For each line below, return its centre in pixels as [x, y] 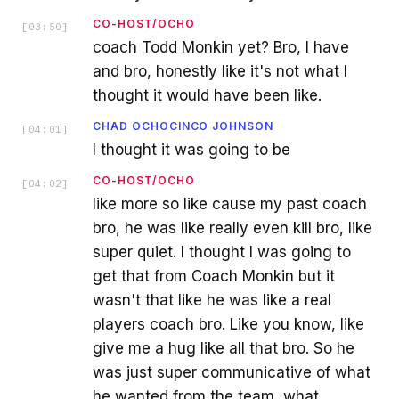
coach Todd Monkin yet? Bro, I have [221, 47]
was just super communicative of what [232, 372]
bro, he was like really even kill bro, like [232, 228]
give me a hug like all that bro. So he [224, 348]
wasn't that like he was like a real [212, 300]
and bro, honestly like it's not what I [220, 71]
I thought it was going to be [191, 149]
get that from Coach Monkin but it [214, 276]
